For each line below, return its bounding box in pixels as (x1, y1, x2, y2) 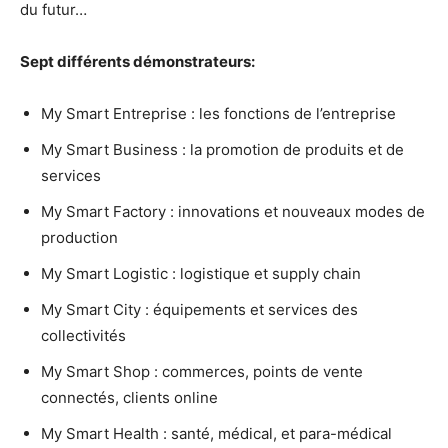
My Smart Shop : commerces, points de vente (41, 361, 363, 381)
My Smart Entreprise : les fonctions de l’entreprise (41, 103, 396, 123)
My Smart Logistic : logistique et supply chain (41, 263, 361, 283)
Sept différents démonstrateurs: (20, 51, 255, 71)
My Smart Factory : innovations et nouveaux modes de (41, 201, 425, 221)
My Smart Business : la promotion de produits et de (41, 139, 404, 159)
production (41, 227, 118, 247)
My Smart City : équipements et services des (41, 299, 358, 319)
